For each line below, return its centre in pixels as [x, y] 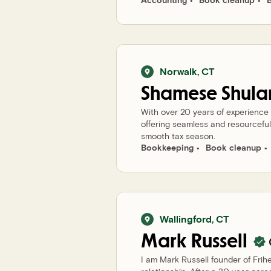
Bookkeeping [167, 147]
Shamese [179, 94]
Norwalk [178, 71]
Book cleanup [233, 147]
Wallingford [186, 219]
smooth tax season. [178, 136]
